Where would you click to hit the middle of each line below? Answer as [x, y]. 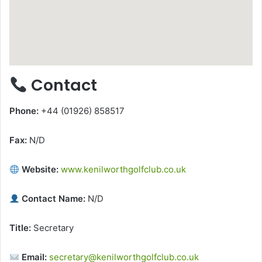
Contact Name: [53, 199]
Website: [39, 170]
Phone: [24, 111]
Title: [20, 228]
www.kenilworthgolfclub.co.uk [124, 170]
